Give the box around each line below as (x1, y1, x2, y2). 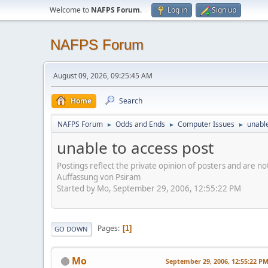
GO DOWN (54, 224, 88, 233)
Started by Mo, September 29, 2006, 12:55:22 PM (57, 182, 241, 194)
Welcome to (50, 5, 91, 15)
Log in (167, 5, 187, 15)
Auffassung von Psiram (57, 171, 141, 182)
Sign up (212, 5, 236, 15)
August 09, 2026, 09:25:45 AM (53, 71, 153, 81)
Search (119, 96, 142, 106)
